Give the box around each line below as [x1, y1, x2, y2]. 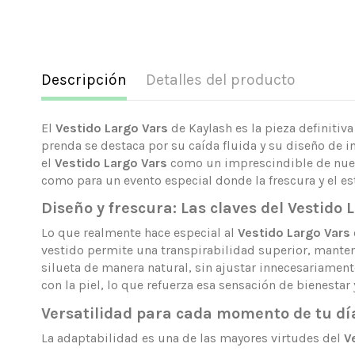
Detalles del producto [146, 71, 296, 89]
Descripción [41, 71, 127, 89]
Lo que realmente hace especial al [41, 225, 238, 241]
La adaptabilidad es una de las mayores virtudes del [41, 330, 344, 346]
